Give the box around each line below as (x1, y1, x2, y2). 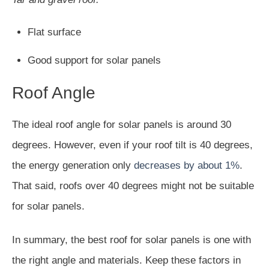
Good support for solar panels (27, 54, 161, 66)
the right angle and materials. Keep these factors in (12, 254, 241, 266)
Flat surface (27, 26, 81, 38)
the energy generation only (12, 159, 134, 171)
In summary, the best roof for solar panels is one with (12, 234, 251, 246)
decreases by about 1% (134, 159, 240, 171)
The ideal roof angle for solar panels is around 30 (12, 118, 231, 130)
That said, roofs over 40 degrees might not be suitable (12, 180, 254, 192)
